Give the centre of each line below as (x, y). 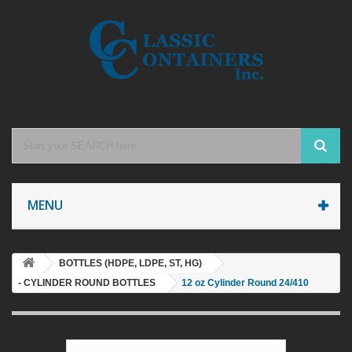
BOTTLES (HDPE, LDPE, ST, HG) (130, 263)
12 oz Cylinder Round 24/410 (245, 283)
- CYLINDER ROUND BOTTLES (87, 283)
